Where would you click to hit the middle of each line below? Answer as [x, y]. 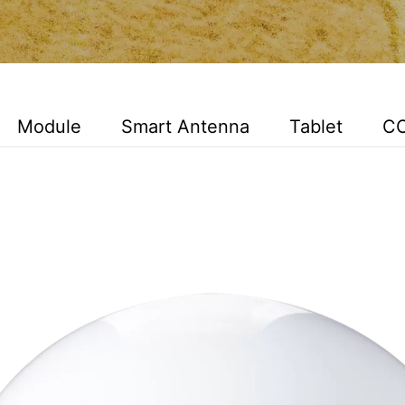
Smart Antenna [185, 127]
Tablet [316, 127]
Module [49, 127]
